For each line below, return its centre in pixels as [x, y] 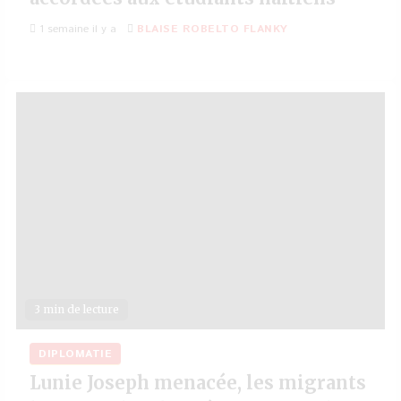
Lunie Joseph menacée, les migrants [198, 383]
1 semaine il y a [76, 29]
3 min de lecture [77, 309]
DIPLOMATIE [75, 354]
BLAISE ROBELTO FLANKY [213, 29]
